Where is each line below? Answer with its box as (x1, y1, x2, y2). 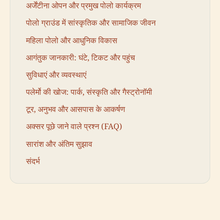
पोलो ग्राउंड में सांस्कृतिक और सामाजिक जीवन (26, 17, 156, 28)
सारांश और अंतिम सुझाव (26, 138, 92, 149)
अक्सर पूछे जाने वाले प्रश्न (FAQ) (26, 121, 122, 132)
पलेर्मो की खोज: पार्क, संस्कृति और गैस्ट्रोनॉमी (26, 86, 152, 98)
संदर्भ (26, 155, 40, 166)
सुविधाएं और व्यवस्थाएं (26, 69, 86, 80)
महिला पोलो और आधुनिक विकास (26, 34, 117, 46)
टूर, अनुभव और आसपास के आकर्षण (26, 104, 125, 115)
